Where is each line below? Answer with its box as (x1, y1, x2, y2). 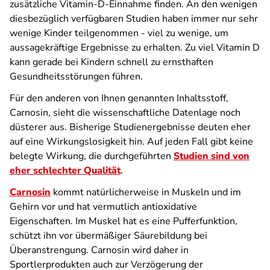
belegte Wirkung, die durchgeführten (10, 149, 174, 163)
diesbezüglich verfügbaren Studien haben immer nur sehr (10, 12, 258, 25)
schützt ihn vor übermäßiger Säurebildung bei (10, 229, 207, 242)
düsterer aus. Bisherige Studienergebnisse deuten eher (10, 121, 251, 134)
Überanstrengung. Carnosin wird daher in (10, 243, 189, 257)
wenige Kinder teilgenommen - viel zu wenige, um (10, 27, 228, 40)
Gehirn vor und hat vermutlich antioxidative (10, 200, 197, 213)
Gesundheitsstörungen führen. (10, 70, 143, 83)
